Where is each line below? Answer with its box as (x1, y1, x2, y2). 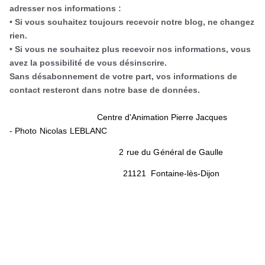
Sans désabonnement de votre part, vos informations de (9, 72, 237, 82)
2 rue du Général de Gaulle (9, 147, 224, 157)
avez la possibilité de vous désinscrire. (9, 58, 167, 68)
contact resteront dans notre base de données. (9, 85, 200, 95)
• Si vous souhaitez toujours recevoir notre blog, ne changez (9, 17, 254, 27)
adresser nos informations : (9, 4, 121, 14)
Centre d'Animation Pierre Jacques (92, 112, 227, 122)
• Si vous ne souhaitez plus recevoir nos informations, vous (9, 44, 251, 54)
